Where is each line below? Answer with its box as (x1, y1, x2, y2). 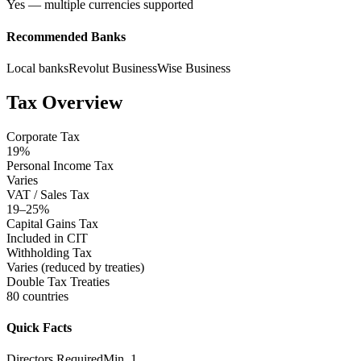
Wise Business (157, 60, 230, 75)
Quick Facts (6, 320, 72, 334)
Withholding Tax (6, 245, 92, 259)
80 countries (6, 288, 68, 303)
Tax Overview (6, 91, 122, 113)
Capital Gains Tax (6, 216, 98, 230)
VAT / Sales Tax (6, 187, 89, 201)
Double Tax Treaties (6, 274, 110, 288)
